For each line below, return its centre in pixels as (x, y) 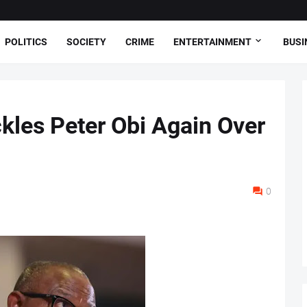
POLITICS (26, 41)
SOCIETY (86, 41)
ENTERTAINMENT (212, 41)
